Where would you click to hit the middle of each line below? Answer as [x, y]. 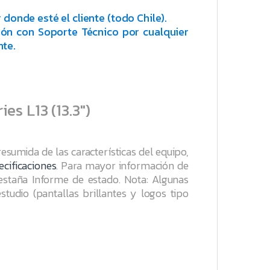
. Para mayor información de [122, 166]
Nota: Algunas [155, 180]
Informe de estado [75, 180]
